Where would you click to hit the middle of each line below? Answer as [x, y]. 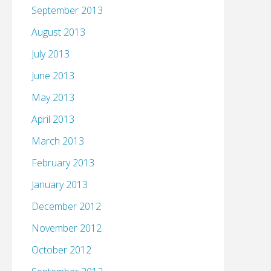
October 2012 [61, 250]
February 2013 [63, 163]
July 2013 [51, 54]
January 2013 [60, 185]
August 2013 [58, 32]
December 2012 [66, 207]
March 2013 [58, 141]
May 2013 [53, 98]
